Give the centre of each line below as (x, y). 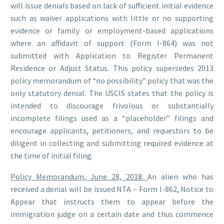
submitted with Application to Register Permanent (112, 55)
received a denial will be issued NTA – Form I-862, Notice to (112, 189)
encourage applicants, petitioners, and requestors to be (112, 130)
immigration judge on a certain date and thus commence (112, 214)
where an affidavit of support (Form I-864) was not (112, 43)
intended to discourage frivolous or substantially (112, 105)
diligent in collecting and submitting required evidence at (112, 143)
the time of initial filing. (52, 155)
